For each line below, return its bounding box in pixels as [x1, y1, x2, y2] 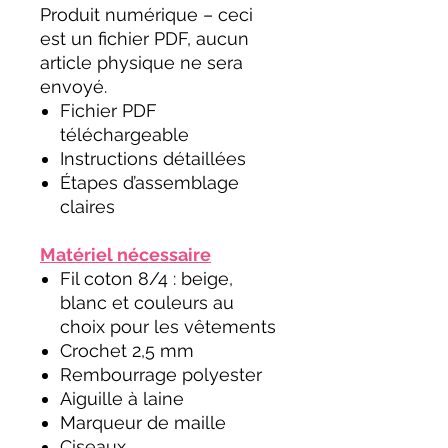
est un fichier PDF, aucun [40, 28, 249, 49]
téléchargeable [60, 124, 189, 145]
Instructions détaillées [60, 148, 246, 169]
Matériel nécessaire [40, 244, 211, 265]
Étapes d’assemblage [60, 172, 239, 193]
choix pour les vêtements [60, 316, 276, 337]
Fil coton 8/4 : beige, [60, 268, 233, 289]
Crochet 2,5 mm [60, 340, 194, 361]
